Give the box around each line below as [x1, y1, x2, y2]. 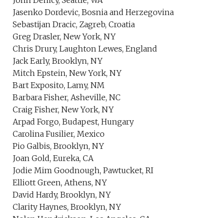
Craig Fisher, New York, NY [13, 105, 114, 114]
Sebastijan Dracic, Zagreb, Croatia [13, 19, 135, 29]
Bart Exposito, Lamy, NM [13, 80, 105, 90]
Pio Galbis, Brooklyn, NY [13, 141, 105, 151]
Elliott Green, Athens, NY [13, 178, 108, 187]
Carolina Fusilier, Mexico [13, 129, 105, 139]
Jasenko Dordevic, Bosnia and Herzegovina [13, 7, 174, 17]
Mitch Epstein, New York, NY [13, 68, 122, 78]
